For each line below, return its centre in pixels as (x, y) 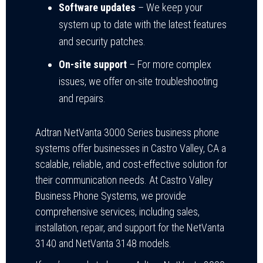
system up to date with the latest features (143, 25)
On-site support (93, 65)
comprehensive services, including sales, (117, 212)
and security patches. (102, 42)
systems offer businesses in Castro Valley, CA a (131, 149)
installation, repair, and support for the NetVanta (130, 228)
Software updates (97, 8)
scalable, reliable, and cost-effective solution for (131, 164)
